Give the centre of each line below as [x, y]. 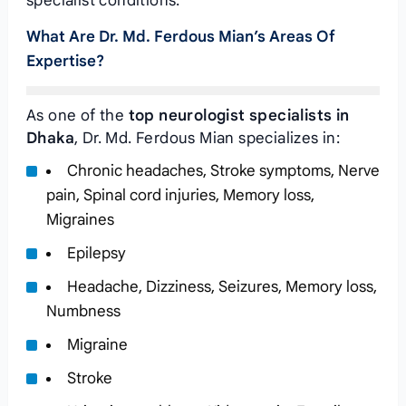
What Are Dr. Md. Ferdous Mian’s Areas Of [180, 37]
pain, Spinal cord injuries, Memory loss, [180, 195]
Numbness [83, 311]
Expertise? [65, 61]
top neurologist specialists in [239, 116]
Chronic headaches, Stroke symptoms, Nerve [223, 171]
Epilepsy [96, 253]
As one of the [77, 116]
